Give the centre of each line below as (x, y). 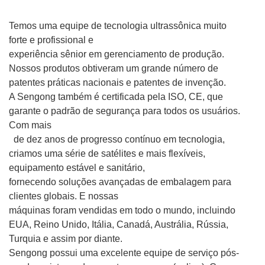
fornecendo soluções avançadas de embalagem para (120, 182)
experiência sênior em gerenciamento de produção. (117, 54)
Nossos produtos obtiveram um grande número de (114, 69)
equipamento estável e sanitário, (77, 168)
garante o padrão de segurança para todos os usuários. (125, 111)
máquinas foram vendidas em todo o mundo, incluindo (122, 211)
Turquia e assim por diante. (66, 239)
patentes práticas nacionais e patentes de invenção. (117, 83)
